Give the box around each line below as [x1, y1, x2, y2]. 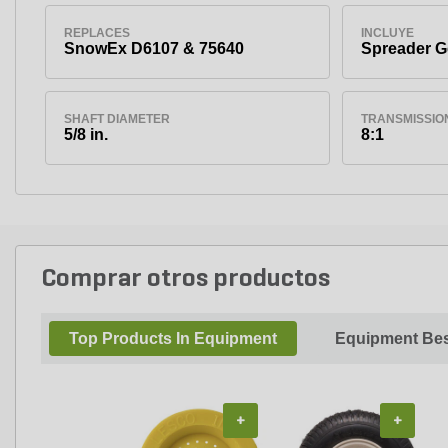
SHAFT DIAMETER [63, 111, 170, 126]
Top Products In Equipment [69, 329, 277, 347]
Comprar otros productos [41, 265, 330, 293]
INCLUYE [360, 25, 414, 40]
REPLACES [63, 25, 130, 40]
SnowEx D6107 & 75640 [63, 39, 244, 57]
